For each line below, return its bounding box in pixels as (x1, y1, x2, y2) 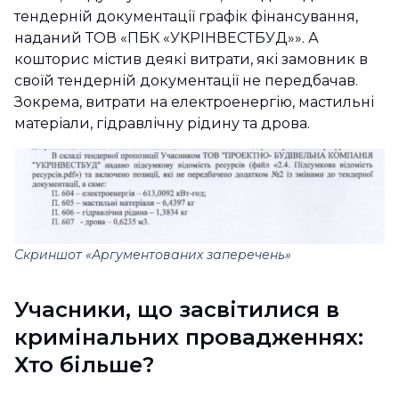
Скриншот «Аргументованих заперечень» (14, 247, 295, 264)
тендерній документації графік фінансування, (14, 8, 358, 26)
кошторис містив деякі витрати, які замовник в (14, 51, 368, 69)
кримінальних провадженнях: (14, 323, 363, 350)
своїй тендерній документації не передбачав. (14, 72, 358, 90)
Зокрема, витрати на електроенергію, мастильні (14, 94, 374, 111)
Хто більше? (14, 351, 160, 378)
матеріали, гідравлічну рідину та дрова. (14, 115, 313, 133)
